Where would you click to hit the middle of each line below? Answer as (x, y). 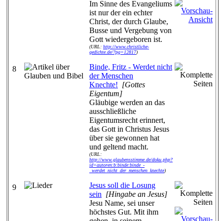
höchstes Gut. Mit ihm (124, 212)
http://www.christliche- (126, 47)
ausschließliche (113, 111)
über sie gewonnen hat (124, 138)
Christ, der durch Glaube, (129, 21)
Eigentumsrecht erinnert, (127, 120)
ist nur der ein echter (121, 13)
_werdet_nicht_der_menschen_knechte (127, 170)
